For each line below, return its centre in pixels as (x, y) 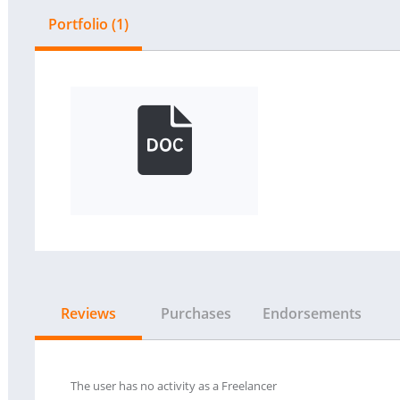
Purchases (196, 313)
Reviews (88, 313)
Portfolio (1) (88, 24)
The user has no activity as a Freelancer (174, 386)
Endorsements (312, 313)
